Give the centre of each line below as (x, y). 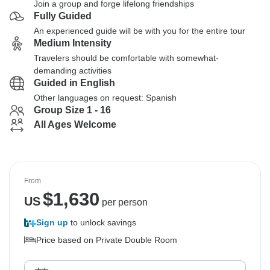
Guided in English (74, 83)
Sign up (52, 222)
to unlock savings (102, 222)
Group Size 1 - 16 (72, 110)
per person (123, 202)
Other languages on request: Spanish (105, 98)
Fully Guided (63, 16)
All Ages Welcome (75, 124)
